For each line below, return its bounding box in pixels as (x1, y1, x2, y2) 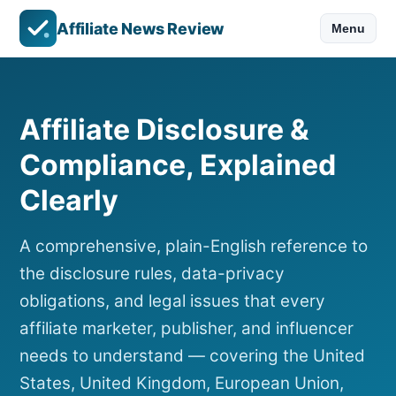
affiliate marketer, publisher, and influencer (19, 318, 354, 339)
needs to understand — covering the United (19, 346, 365, 367)
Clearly (19, 183, 118, 218)
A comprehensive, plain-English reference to (19, 236, 368, 257)
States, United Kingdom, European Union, (19, 373, 344, 394)
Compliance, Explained (19, 148, 336, 183)
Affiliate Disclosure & (19, 112, 309, 148)
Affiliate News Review (57, 19, 225, 38)
